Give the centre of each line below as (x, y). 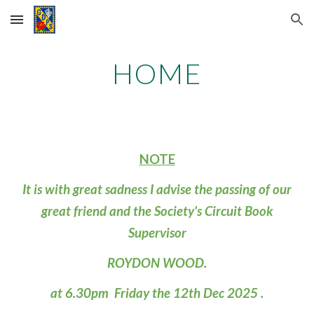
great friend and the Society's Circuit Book (157, 211)
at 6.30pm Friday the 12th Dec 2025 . (157, 293)
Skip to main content (61, 26)
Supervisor (157, 233)
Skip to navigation (259, 26)
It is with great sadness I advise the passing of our (157, 189)
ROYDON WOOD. (157, 263)
